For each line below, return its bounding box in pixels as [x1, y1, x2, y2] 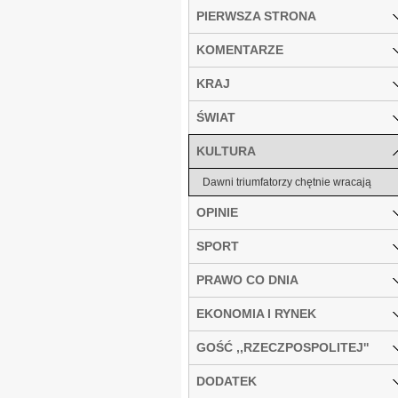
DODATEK [196, 373, 257, 388]
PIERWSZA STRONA [196, 8, 316, 23]
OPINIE [196, 204, 238, 219]
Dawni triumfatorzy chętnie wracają [203, 175, 371, 188]
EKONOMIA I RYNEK [196, 306, 316, 321]
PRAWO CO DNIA [196, 272, 298, 287]
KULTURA [196, 143, 256, 158]
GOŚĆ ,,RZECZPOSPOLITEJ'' [196, 339, 369, 354]
